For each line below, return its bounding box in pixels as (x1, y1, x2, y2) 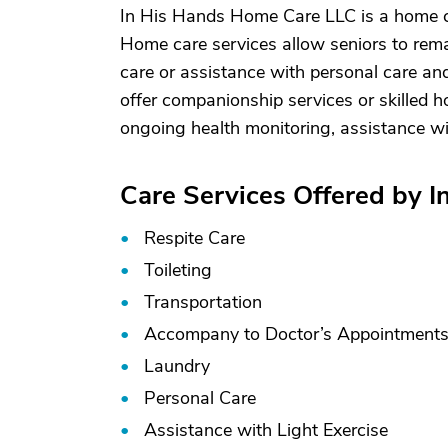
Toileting (144, 258, 212, 282)
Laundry (144, 354, 210, 378)
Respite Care (144, 226, 245, 250)
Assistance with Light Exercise (144, 418, 388, 442)
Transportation (144, 290, 262, 314)
